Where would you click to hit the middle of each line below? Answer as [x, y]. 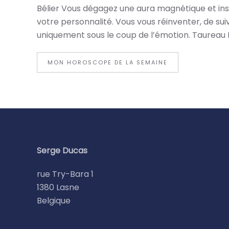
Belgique [54, 200]
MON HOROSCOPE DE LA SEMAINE [108, 62]
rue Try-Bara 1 [65, 174]
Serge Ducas [62, 150]
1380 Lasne [59, 187]
